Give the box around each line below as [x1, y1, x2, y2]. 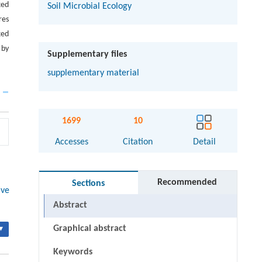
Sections [72, 178, 105, 188]
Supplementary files [47, 49, 127, 59]
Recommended [157, 177, 218, 187]
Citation [123, 137, 153, 147]
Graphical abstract [53, 223, 126, 233]
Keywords [53, 247, 92, 257]
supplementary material [47, 68, 139, 78]
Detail [192, 137, 216, 147]
